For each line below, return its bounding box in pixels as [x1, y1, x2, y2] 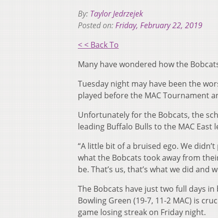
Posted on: [78, 20, 115, 31]
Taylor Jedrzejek [90, 8, 143, 19]
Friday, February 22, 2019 [115, 20, 202, 31]
